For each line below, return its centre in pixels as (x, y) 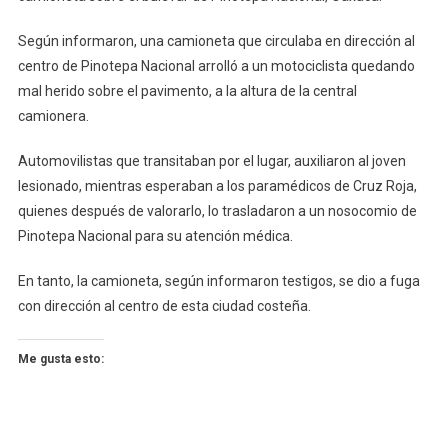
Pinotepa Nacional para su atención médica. (155, 236)
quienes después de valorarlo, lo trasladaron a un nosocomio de (217, 211)
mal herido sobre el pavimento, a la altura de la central (187, 91)
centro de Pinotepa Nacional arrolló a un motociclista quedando (216, 66)
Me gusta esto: (60, 359)
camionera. (53, 116)
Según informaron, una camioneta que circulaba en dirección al (216, 41)
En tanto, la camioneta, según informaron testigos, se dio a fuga (218, 281)
